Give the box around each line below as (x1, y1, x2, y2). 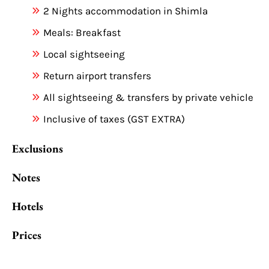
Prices (12, 227, 41, 243)
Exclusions (12, 141, 63, 156)
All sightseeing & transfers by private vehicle (43, 91, 253, 103)
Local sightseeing (43, 47, 125, 60)
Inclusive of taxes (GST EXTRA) (43, 112, 185, 125)
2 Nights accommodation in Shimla (43, 4, 208, 17)
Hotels (12, 198, 43, 214)
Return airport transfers (43, 69, 151, 82)
